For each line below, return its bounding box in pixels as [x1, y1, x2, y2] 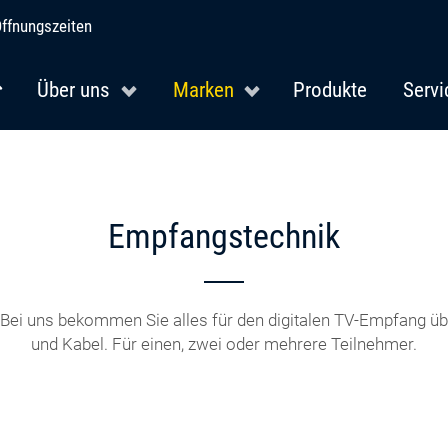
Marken [173, 77, 235, 102]
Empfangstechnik [107, 216, 340, 256]
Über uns [37, 77, 111, 102]
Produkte [293, 77, 368, 102]
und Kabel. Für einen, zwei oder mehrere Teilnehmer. [30, 334, 417, 354]
